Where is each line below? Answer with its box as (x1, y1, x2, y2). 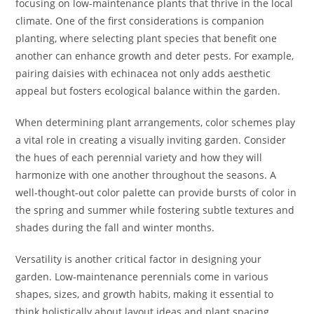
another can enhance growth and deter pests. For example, (15, 49, 294, 63)
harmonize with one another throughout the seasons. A (15, 168, 277, 182)
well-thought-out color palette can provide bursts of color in (15, 186, 297, 200)
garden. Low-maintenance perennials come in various (15, 270, 269, 284)
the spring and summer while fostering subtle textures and (15, 203, 295, 217)
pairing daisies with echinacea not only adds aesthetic (15, 67, 271, 81)
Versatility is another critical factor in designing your (15, 252, 262, 266)
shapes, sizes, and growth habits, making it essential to (15, 287, 274, 301)
